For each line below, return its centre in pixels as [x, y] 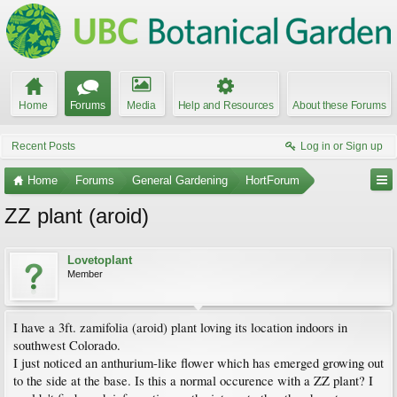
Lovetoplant [100, 260]
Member [85, 274]
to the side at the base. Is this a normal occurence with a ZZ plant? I [193, 381]
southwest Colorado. [67, 345]
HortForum [272, 180]
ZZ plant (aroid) [77, 216]
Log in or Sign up [342, 146]
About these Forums [339, 105]
